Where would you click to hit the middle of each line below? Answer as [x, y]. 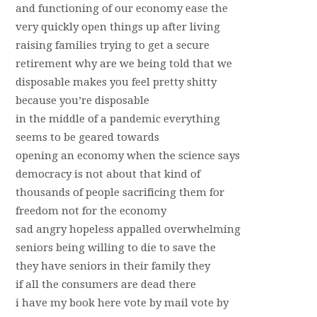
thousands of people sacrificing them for [120, 192]
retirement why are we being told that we [123, 64]
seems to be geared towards [87, 137]
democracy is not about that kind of [108, 174]
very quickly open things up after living [117, 27]
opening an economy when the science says [127, 156]
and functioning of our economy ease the [121, 8]
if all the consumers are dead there [105, 284]
